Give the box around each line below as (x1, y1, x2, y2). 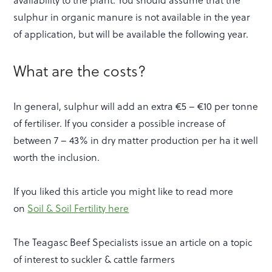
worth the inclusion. (13, 149, 100, 164)
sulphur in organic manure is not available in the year (13, 9, 251, 24)
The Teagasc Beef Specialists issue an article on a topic (13, 234, 253, 249)
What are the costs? (13, 58, 146, 81)
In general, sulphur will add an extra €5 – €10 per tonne (13, 98, 259, 113)
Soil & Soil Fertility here (27, 200, 129, 215)
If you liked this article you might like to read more (13, 183, 234, 198)
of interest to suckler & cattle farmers (13, 251, 175, 266)
